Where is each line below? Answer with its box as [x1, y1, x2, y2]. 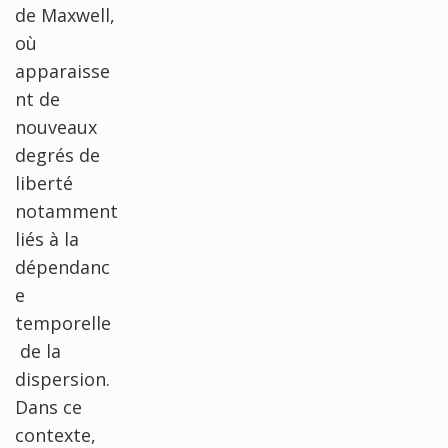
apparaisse [15, 58, 110, 83]
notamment [15, 198, 118, 223]
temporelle [15, 310, 111, 335]
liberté [15, 170, 73, 195]
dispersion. [15, 366, 110, 391]
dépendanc [15, 254, 110, 279]
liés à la [15, 226, 79, 251]
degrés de [15, 142, 100, 167]
